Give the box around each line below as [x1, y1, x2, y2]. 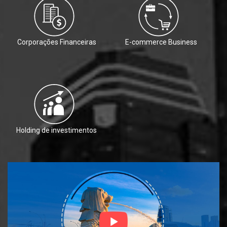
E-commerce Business [125, 38, 197, 47]
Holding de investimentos [16, 126, 97, 135]
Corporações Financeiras [17, 38, 96, 47]
